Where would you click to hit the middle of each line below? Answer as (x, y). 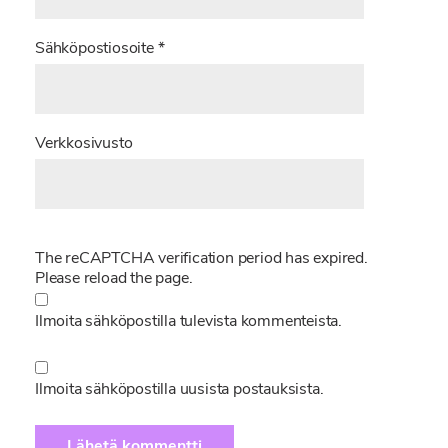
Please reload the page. (114, 279)
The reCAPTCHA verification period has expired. (201, 259)
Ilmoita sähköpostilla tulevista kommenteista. (188, 322)
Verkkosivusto (84, 144)
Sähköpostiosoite (96, 49)
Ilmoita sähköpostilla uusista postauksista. (179, 390)
